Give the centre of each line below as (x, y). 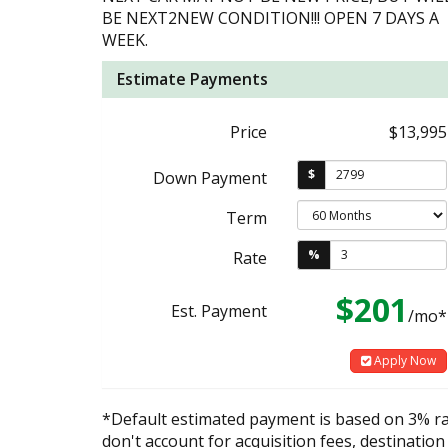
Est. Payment (219, 310)
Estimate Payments (192, 78)
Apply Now (403, 360)
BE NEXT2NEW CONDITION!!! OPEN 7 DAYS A (270, 17)
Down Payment (210, 177)
